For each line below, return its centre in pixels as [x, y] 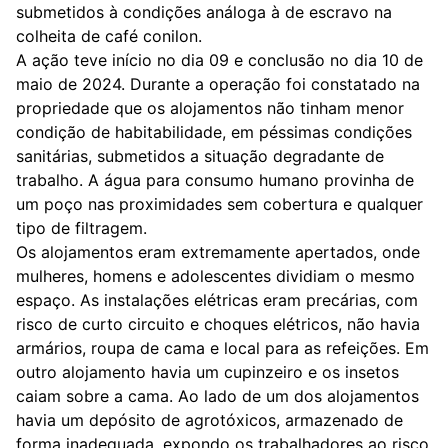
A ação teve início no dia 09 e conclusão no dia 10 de [219, 60]
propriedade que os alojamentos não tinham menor [210, 108]
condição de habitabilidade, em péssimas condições [214, 132]
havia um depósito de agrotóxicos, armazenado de [209, 420]
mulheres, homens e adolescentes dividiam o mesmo [215, 276]
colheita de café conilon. [109, 36]
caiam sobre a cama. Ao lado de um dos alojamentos [217, 396]
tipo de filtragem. [81, 228]
